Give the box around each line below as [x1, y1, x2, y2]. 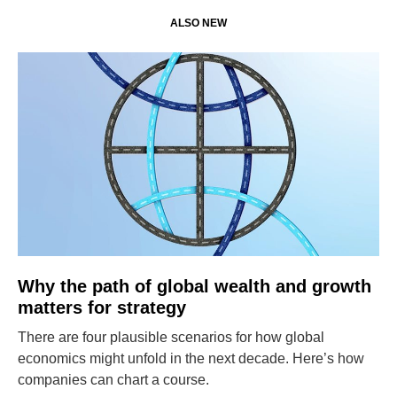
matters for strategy [18, 298, 186, 317]
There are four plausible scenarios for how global [18, 330, 324, 345]
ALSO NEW [170, 17, 227, 29]
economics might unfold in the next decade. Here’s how [18, 351, 364, 366]
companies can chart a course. [18, 372, 209, 387]
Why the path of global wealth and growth [18, 276, 371, 296]
